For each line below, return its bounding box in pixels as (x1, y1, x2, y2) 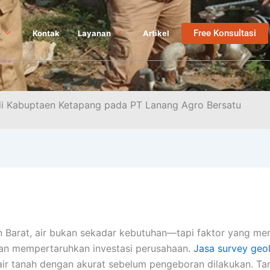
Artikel (143, 28, 170, 38)
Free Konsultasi (193, 27, 257, 39)
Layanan (78, 28, 111, 38)
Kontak (33, 28, 60, 38)
